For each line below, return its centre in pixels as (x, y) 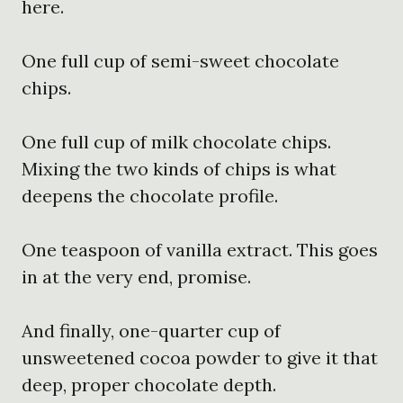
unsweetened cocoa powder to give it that (200, 357)
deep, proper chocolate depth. (149, 384)
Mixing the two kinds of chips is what (179, 168)
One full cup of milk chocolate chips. (176, 141)
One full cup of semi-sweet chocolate (180, 60)
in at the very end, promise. (136, 276)
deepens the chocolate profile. (150, 195)
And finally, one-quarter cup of (151, 330)
